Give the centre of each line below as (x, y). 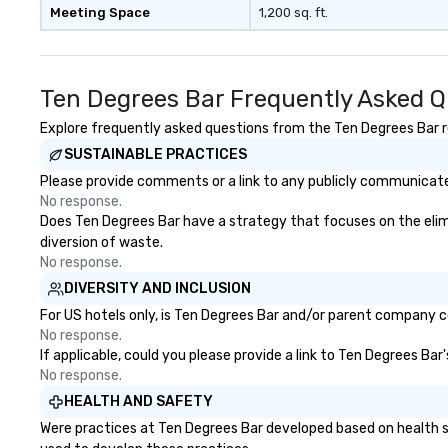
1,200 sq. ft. (293, 12)
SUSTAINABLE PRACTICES (155, 154)
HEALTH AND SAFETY (138, 401)
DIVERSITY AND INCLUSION (157, 288)
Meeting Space (100, 12)
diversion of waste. (101, 242)
